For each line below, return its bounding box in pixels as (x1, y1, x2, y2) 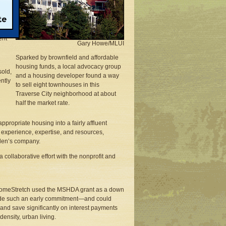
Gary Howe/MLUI (77, 40, 124, 47)
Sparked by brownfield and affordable (16, 54, 119, 61)
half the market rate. (16, 99, 70, 106)
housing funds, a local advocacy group (16, 63, 121, 70)
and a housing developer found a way (16, 72, 119, 79)
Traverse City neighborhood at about (16, 90, 116, 97)
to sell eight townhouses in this (16, 81, 99, 88)
